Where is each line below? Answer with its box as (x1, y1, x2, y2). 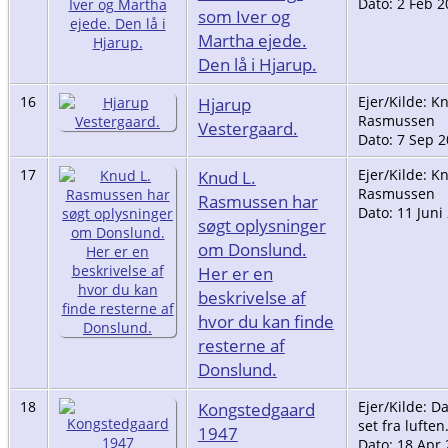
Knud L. (197, 164, 256, 189)
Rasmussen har (197, 188, 318, 213)
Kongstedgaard (197, 396, 315, 421)
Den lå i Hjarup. (197, 51, 317, 76)
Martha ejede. (197, 27, 307, 52)
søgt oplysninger (197, 212, 326, 237)
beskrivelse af (197, 284, 306, 309)
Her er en (197, 260, 273, 285)
